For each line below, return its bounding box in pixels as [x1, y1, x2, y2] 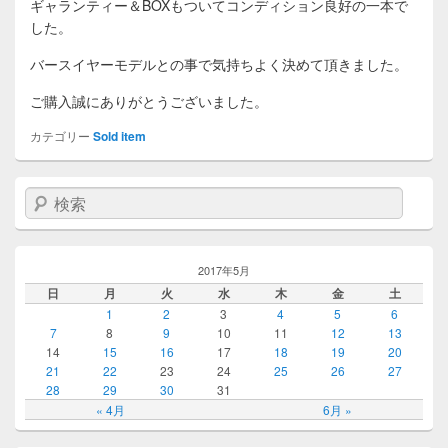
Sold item [93, 127, 146, 146]
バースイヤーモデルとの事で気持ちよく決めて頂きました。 [30, 54, 408, 75]
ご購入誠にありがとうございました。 [30, 91, 268, 112]
